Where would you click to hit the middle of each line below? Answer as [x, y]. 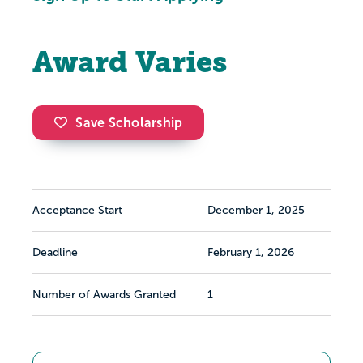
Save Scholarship [129, 123]
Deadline [55, 253]
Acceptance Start [77, 211]
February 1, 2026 [251, 253]
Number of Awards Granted [104, 295]
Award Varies [130, 62]
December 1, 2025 [256, 211]
